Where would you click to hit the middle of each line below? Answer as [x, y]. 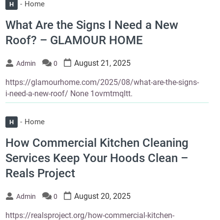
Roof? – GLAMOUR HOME [74, 40]
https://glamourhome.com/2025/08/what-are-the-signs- [102, 82]
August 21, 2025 [102, 63]
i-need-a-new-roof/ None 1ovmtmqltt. [69, 93]
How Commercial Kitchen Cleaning [97, 143]
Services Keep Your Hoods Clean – [96, 158]
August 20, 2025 [102, 196]
